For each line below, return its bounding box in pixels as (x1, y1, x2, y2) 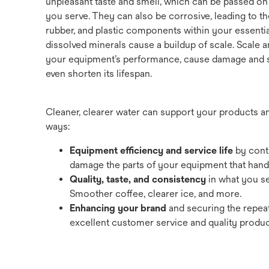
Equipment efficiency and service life (70, 145, 233, 156)
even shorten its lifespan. (46, 68, 152, 79)
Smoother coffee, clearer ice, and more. (70, 188, 241, 199)
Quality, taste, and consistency (70, 174, 206, 185)
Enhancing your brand (70, 202, 166, 214)
